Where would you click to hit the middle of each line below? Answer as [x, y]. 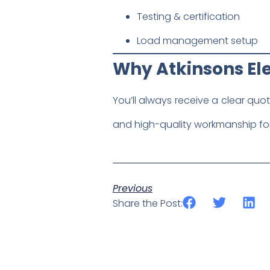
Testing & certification [188, 16]
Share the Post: [148, 204]
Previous [133, 189]
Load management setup [197, 40]
